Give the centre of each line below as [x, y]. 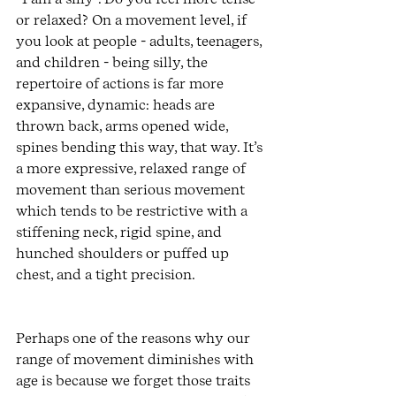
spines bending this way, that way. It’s [141, 148]
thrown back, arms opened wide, [124, 126]
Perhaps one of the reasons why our [135, 339]
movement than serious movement [132, 190]
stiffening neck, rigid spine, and [121, 232]
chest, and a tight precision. [106, 275]
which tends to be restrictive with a [133, 211]
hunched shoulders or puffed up [124, 254]
